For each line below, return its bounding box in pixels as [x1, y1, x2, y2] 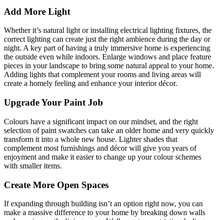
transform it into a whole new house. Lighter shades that [4, 135, 177, 143]
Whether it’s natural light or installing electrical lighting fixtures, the [4, 26, 212, 35]
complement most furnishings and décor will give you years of [4, 143, 196, 152]
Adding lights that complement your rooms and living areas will [4, 70, 201, 79]
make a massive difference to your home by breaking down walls [4, 208, 205, 217]
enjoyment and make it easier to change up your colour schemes [4, 152, 201, 161]
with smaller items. [4, 161, 62, 170]
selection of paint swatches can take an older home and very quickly [4, 126, 214, 135]
